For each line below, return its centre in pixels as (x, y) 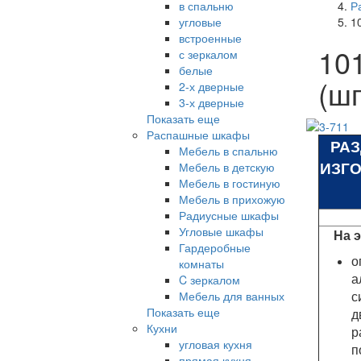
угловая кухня (216, 344)
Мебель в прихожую (232, 199)
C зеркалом (210, 279)
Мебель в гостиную (230, 183)
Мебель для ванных (232, 295)
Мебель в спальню (228, 150)
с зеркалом (208, 54)
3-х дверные (212, 102)
